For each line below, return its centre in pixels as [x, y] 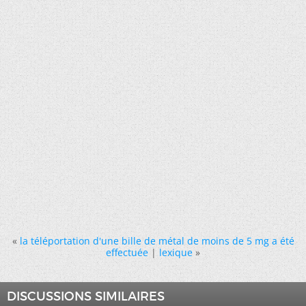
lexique [176, 252]
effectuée [127, 252]
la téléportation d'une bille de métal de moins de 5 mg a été [157, 241]
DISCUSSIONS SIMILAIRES [86, 296]
